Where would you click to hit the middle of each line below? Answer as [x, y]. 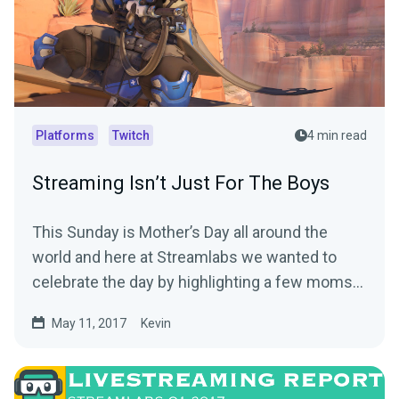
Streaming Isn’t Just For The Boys [181, 183]
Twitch [131, 136]
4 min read [337, 136]
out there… [69, 307]
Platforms [65, 136]
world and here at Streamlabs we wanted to [184, 257]
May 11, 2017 [89, 324]
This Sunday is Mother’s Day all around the [180, 232]
